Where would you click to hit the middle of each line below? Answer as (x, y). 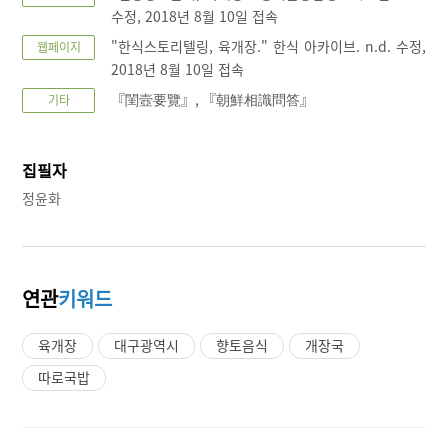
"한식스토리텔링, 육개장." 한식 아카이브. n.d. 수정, (268, 45)
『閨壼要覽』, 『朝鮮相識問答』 (213, 98)
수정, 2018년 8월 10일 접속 (195, 15)
